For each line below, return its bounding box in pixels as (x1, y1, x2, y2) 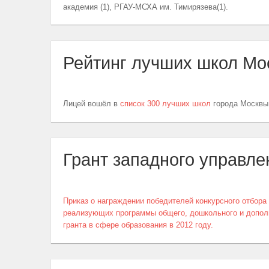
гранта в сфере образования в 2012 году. (62, 220, 213, 229)
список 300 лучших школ (119, 99, 211, 109)
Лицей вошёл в (62, 99, 120, 109)
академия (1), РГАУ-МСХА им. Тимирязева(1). (62, 2, 228, 11)
